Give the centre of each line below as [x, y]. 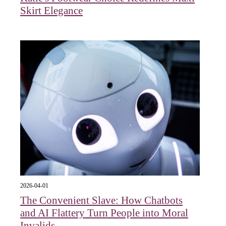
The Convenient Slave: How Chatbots [101, 200]
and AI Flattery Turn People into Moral [104, 213]
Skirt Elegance [51, 11]
